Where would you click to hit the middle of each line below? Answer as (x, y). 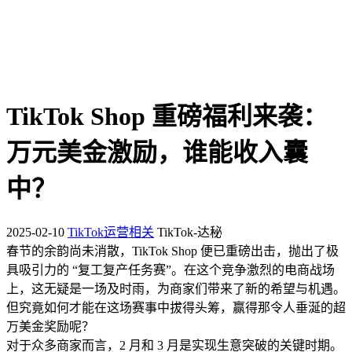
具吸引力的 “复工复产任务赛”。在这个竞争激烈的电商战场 (170, 269)
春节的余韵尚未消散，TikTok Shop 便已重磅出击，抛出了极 (172, 251)
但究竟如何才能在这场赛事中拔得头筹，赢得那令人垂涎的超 (176, 307)
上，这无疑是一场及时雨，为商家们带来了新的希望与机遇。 (176, 288)
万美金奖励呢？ (50, 326)
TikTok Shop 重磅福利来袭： (167, 117)
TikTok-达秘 (190, 232)
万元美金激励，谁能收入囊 (157, 153)
